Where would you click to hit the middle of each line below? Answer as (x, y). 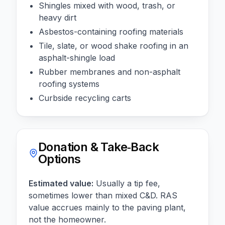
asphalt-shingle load (77, 58)
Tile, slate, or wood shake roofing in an (114, 45)
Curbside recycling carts (85, 98)
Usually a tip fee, (128, 183)
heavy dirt (58, 17)
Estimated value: (61, 183)
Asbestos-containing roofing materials (111, 31)
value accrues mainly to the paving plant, (107, 207)
